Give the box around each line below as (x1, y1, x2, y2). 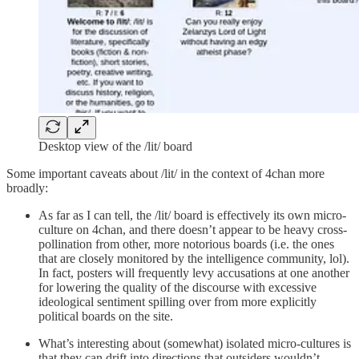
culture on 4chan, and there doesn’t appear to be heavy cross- (38, 223, 347, 237)
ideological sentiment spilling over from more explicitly (38, 295, 317, 309)
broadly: (6, 181, 48, 196)
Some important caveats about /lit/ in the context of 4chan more (6, 167, 325, 181)
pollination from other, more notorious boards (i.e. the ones (38, 237, 334, 252)
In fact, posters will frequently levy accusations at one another (38, 266, 349, 280)
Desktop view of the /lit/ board (38, 139, 192, 154)
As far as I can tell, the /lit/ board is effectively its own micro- (38, 208, 346, 223)
